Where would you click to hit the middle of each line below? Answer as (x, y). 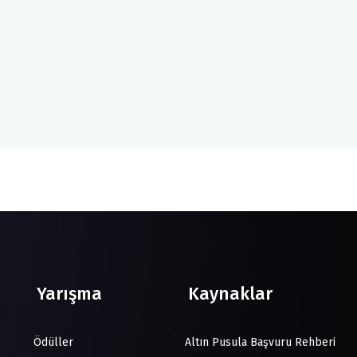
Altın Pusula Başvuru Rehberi (259, 342)
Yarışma (69, 294)
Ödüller (52, 342)
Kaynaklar (230, 294)
